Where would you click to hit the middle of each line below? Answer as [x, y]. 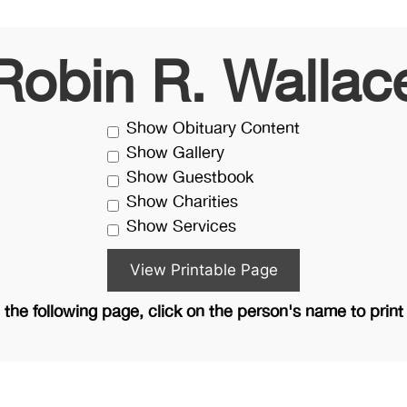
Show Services [181, 227]
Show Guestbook [190, 178]
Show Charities [182, 203]
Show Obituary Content [213, 129]
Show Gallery [175, 154]
